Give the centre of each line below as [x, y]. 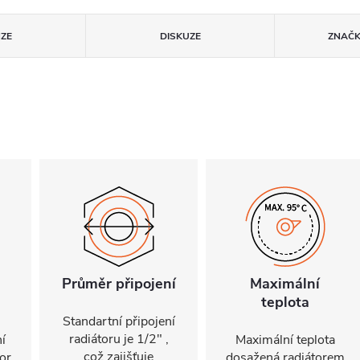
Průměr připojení [119, 284]
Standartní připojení [119, 321]
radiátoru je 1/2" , [119, 339]
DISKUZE [180, 36]
